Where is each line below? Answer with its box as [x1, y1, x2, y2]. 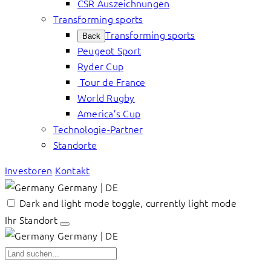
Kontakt [54, 163, 90, 177]
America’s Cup [77, 106, 141, 120]
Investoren [5, 163, 53, 177]
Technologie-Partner [53, 122, 143, 135]
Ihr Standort [5, 213, 57, 226]
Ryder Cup [77, 59, 124, 73]
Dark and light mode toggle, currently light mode [19, 196, 237, 209]
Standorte [53, 138, 97, 151]
